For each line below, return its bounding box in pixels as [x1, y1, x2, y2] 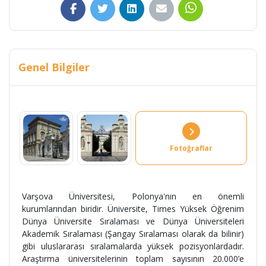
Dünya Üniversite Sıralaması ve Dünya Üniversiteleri [22, 215, 244, 227]
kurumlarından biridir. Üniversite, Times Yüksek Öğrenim [22, 202, 244, 214]
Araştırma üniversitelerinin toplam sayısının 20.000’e [22, 252, 244, 264]
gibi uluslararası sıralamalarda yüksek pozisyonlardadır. [22, 240, 244, 252]
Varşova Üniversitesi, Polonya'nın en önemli [22, 190, 244, 202]
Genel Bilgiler [18, 60, 90, 75]
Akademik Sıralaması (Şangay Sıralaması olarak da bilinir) [22, 227, 244, 239]
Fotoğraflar [169, 142, 213, 153]
